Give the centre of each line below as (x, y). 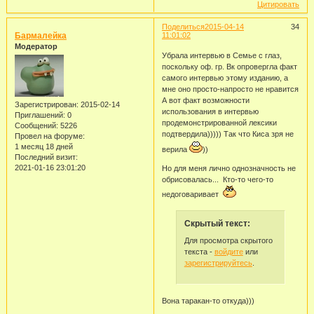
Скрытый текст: (217, 224)
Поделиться (183, 26)
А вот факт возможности (205, 100)
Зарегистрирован (45, 104)
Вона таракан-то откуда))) (208, 301)
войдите (228, 251)
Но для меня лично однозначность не (228, 168)
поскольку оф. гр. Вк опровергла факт (230, 67)
